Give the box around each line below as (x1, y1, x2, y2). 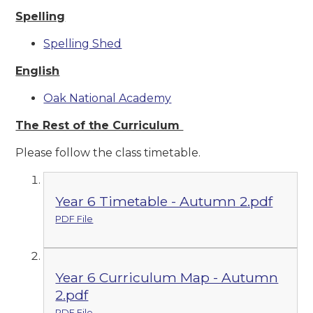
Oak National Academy (43, 91, 172, 105)
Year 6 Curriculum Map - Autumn (55, 269, 279, 286)
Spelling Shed (43, 36, 122, 50)
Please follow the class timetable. (15, 145, 204, 159)
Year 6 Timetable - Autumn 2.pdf (55, 192, 273, 210)
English (15, 64, 60, 78)
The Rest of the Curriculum (15, 118, 184, 132)
